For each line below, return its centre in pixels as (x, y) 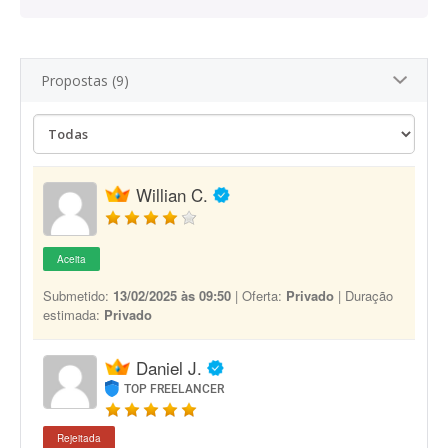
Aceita (71, 259)
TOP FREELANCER (174, 389)
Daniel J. (169, 367)
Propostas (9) (85, 80)
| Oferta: (258, 295)
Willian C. (172, 194)
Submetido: (78, 295)
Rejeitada (79, 438)
